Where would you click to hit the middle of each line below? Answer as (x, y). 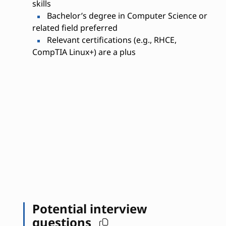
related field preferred (75, 28)
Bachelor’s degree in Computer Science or (126, 16)
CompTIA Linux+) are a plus (84, 52)
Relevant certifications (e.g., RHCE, (110, 40)
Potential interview (90, 208)
